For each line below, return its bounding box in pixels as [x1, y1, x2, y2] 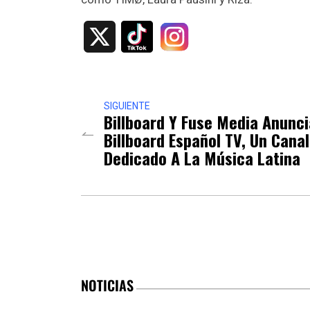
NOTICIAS [81, 275, 134, 296]
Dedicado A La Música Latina [104, 145, 300, 171]
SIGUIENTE [104, 100, 150, 112]
